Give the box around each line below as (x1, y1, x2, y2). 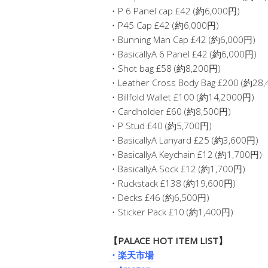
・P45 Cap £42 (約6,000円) (109, 19, 219, 31)
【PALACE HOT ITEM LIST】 (109, 234, 227, 246)
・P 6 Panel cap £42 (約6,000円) (109, 4, 240, 17)
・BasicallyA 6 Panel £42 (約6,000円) (109, 47, 257, 60)
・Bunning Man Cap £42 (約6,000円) (109, 33, 255, 45)
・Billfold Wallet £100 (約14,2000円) (109, 90, 254, 103)
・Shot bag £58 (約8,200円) (109, 62, 221, 74)
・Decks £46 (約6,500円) (109, 191, 209, 203)
